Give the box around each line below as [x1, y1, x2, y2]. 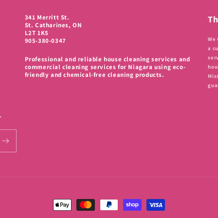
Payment [53, 200, 83, 210]
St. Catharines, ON [24, 21, 82, 29]
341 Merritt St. [24, 13, 70, 21]
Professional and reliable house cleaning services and [24, 54, 190, 63]
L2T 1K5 [24, 29, 49, 37]
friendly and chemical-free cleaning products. [24, 70, 164, 79]
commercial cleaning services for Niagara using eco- [24, 62, 186, 71]
